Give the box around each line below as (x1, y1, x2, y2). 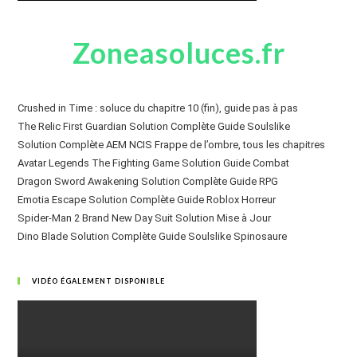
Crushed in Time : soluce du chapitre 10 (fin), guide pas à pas (18, 102, 299, 114)
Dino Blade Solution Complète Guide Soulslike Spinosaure (18, 230, 288, 242)
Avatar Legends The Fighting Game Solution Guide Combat (18, 157, 290, 169)
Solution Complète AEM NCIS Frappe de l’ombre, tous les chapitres (18, 139, 326, 151)
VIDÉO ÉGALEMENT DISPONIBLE (32, 277, 166, 285)
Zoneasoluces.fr (72, 35, 285, 70)
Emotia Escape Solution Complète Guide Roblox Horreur (18, 194, 277, 206)
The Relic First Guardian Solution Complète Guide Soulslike (18, 120, 291, 132)
